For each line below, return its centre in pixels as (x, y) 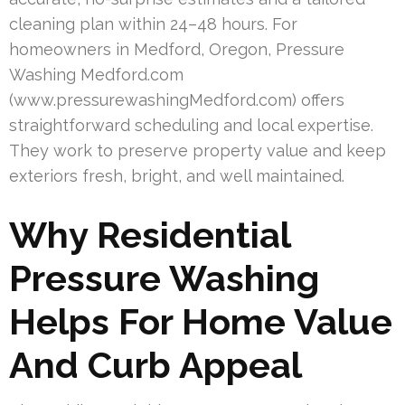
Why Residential (150, 234)
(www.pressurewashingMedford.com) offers (177, 99)
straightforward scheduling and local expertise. (191, 125)
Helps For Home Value (201, 321)
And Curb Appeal (155, 364)
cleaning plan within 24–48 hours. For (153, 24)
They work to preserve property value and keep (198, 150)
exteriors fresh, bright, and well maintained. (177, 175)
